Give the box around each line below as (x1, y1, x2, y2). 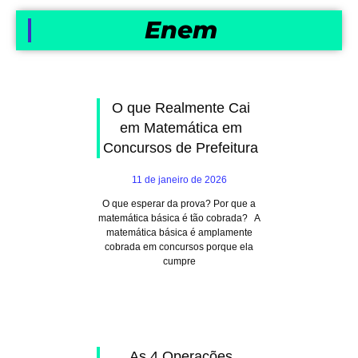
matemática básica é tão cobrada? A (97, 213, 261, 224)
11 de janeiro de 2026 (131, 174, 227, 185)
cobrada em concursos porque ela (105, 241, 253, 253)
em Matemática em (119, 120, 242, 136)
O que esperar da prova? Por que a (102, 198, 256, 209)
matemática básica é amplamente (105, 227, 253, 238)
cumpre (162, 256, 196, 267)
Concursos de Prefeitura (103, 140, 258, 156)
